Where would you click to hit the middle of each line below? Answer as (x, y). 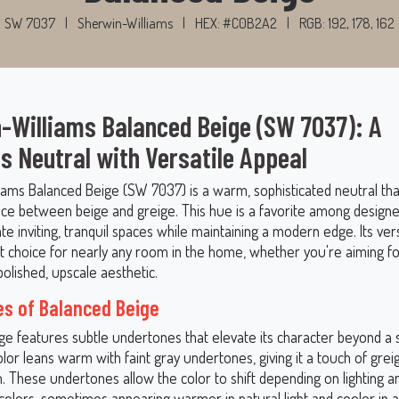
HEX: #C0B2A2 (237, 23)
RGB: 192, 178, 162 (347, 23)
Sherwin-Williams (125, 23)
